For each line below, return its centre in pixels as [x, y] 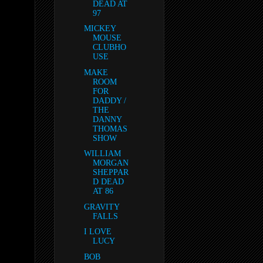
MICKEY [100, 29]
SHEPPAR [110, 173]
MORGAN [110, 163]
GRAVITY [101, 207]
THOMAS [110, 129]
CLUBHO [109, 48]
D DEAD [108, 182]
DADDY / [109, 100]
